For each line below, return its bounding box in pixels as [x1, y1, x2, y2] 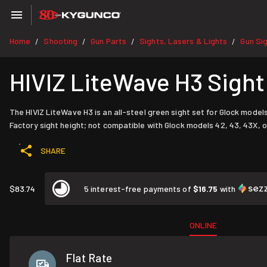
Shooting [44, 36, 78, 46]
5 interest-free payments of [84, 184, 193, 194]
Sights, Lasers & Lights [139, 36, 228, 46]
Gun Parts [91, 36, 127, 46]
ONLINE [190, 220, 218, 230]
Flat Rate [66, 251, 113, 265]
